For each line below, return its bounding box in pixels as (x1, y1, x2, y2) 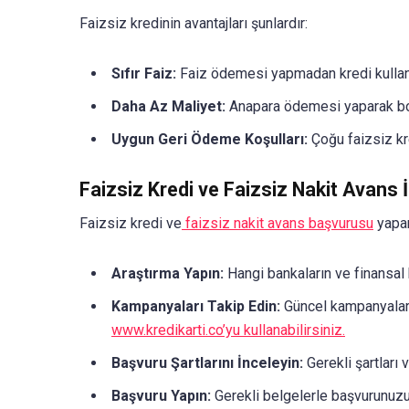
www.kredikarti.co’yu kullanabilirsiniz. (111, 320, 345, 339)
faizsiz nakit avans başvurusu (182, 214, 373, 232)
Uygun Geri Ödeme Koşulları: (111, 131, 308, 149)
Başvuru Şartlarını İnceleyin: (111, 353, 303, 372)
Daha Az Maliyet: (111, 98, 225, 116)
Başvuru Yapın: (111, 386, 211, 404)
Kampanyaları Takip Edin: (111, 297, 280, 315)
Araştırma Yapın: (111, 264, 224, 282)
